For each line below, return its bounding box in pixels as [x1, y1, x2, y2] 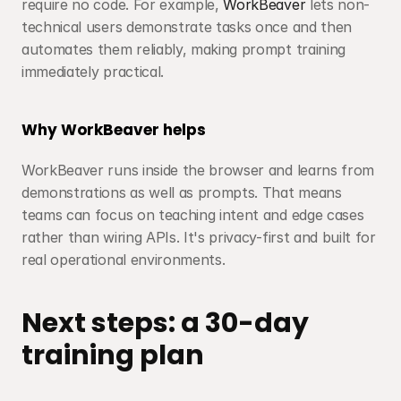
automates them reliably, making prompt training [21, 40, 346, 58]
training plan [21, 337, 204, 374]
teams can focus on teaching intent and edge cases [21, 206, 364, 224]
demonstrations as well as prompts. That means [21, 183, 342, 201]
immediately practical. [21, 63, 164, 81]
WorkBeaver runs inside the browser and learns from [21, 161, 374, 179]
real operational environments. [21, 251, 226, 269]
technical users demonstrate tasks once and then [21, 18, 352, 36]
